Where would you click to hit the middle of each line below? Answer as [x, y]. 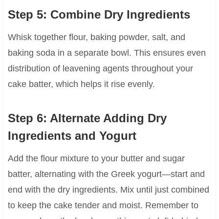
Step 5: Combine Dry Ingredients [99, 15]
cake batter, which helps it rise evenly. [81, 84]
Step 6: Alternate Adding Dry [87, 118]
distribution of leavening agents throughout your [100, 69]
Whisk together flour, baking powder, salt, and [96, 37]
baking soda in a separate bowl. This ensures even [107, 53]
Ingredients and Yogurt [72, 136]
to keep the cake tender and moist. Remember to [103, 206]
